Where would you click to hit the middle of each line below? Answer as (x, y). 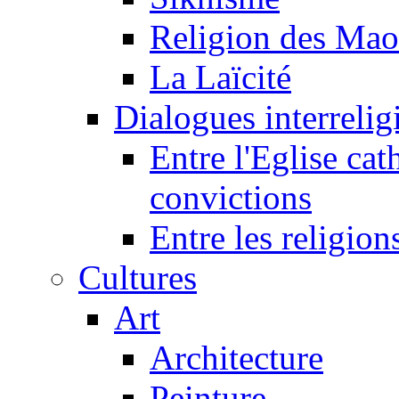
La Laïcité (220, 77)
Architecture (236, 358)
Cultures (138, 278)
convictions (231, 198)
